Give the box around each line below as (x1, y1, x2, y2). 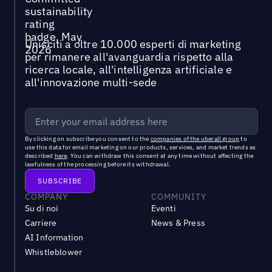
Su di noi (24, 202, 59, 214)
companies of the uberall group (150, 134, 240, 143)
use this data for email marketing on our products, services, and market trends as (24, 143, 256, 151)
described (24, 151, 55, 160)
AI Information (24, 231, 84, 243)
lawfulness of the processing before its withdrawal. (24, 160, 171, 168)
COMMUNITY (151, 191, 207, 202)
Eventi (151, 202, 176, 214)
